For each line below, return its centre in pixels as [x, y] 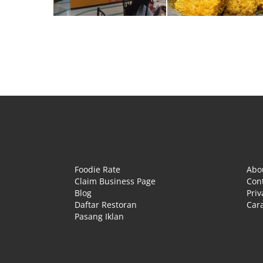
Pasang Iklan [99, 216]
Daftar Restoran [106, 205]
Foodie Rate [97, 169]
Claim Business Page [115, 181]
